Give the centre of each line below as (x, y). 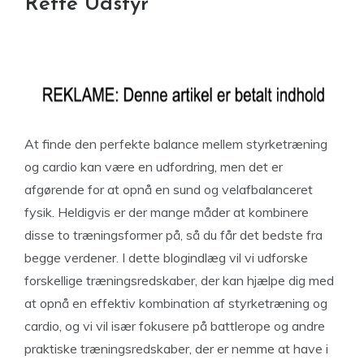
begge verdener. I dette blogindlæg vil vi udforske (166, 258)
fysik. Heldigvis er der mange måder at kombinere (167, 212)
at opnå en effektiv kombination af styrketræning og (176, 303)
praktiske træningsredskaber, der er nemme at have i (176, 349)
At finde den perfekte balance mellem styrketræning (176, 144)
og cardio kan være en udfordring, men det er (154, 167)
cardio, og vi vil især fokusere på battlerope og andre (175, 326)
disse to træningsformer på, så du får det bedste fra (173, 235)
